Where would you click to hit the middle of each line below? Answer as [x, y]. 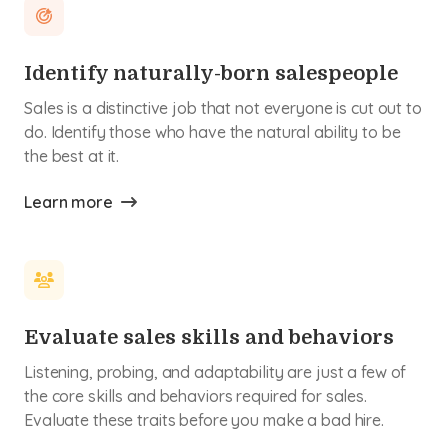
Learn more [68, 202]
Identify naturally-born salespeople [211, 73]
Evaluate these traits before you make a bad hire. [204, 420]
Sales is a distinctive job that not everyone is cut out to [223, 108]
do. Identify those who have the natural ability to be [212, 132]
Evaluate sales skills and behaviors [209, 337]
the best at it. [72, 156]
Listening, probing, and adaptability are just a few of [215, 372]
